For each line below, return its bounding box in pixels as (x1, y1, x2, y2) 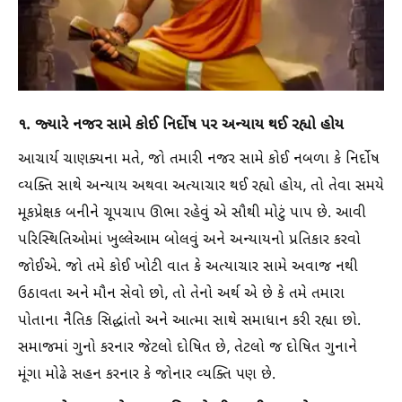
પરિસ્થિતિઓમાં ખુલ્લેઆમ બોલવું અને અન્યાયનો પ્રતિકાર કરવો (18, 231, 361, 250)
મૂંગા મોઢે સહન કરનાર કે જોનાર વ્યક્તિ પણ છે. (18, 365, 275, 385)
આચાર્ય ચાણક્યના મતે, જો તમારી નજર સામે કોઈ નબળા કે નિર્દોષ (18, 150, 380, 170)
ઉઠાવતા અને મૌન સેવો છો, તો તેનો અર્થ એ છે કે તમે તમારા (18, 284, 345, 304)
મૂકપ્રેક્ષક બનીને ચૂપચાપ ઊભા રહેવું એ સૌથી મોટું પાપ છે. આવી (18, 204, 366, 223)
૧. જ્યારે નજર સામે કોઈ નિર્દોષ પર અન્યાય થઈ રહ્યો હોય (18, 115, 344, 135)
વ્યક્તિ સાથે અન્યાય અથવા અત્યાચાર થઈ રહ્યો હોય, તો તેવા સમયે (18, 177, 384, 197)
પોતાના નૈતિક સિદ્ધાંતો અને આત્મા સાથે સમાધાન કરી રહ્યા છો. (18, 311, 361, 331)
